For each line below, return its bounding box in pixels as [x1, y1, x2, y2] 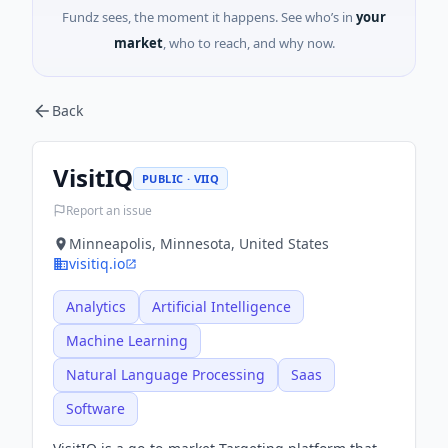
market [113, 34, 163, 52]
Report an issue [66, 201, 152, 219]
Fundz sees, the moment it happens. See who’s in [62, 8, 353, 26]
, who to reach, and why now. [162, 34, 335, 52]
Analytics [66, 297, 126, 316]
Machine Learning [66, 331, 188, 350]
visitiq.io [69, 254, 125, 273]
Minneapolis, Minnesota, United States [69, 234, 329, 253]
